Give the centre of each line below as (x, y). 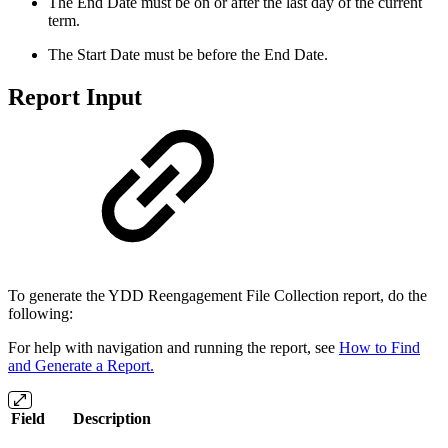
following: (40, 313)
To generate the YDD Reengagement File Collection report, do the (217, 295)
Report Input (75, 97)
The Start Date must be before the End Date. (188, 55)
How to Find (379, 347)
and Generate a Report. (81, 365)
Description (112, 418)
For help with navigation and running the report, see (173, 347)
